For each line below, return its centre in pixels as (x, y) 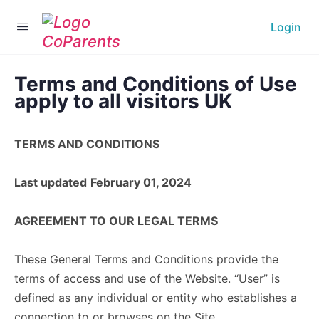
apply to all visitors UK (123, 101)
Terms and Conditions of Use (156, 84)
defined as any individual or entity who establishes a (156, 298)
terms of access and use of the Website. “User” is (147, 278)
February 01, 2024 (141, 182)
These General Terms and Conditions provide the (146, 259)
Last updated (51, 182)
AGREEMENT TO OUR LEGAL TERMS (116, 221)
